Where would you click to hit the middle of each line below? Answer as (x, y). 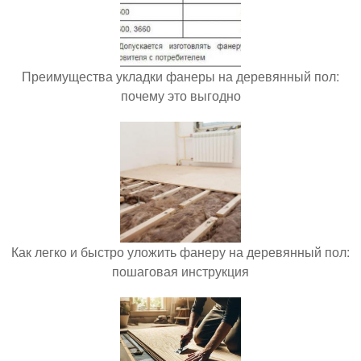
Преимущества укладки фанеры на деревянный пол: (180, 76)
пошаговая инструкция (180, 271)
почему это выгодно (180, 95)
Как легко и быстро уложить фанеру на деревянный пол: (180, 252)
